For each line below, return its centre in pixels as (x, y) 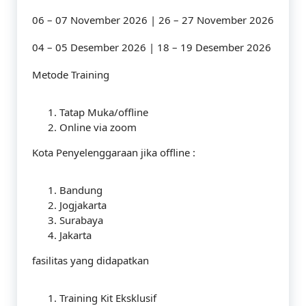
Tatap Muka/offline (104, 112)
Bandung (81, 190)
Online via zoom (98, 127)
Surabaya (81, 220)
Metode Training (71, 74)
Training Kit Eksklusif (108, 298)
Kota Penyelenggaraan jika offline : (114, 152)
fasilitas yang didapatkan (91, 260)
